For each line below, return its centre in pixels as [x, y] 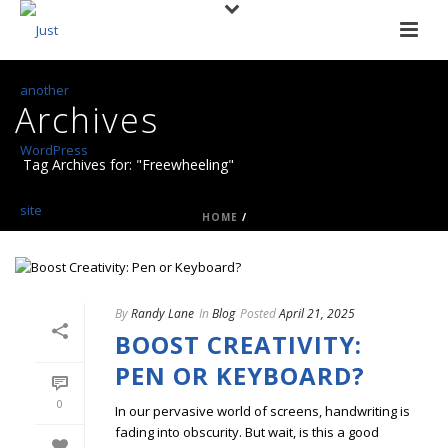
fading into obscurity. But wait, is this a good [247, 432]
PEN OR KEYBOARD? [240, 376]
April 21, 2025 [317, 314]
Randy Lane [162, 314]
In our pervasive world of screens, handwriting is [262, 411]
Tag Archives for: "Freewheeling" [128, 164]
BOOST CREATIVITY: [238, 345]
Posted [258, 314]
